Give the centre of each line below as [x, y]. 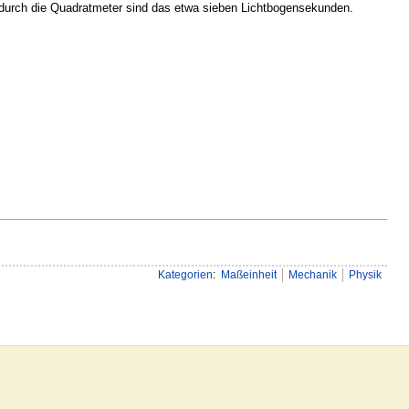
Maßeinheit [248, 274]
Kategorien [185, 274]
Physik [365, 274]
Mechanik [312, 274]
